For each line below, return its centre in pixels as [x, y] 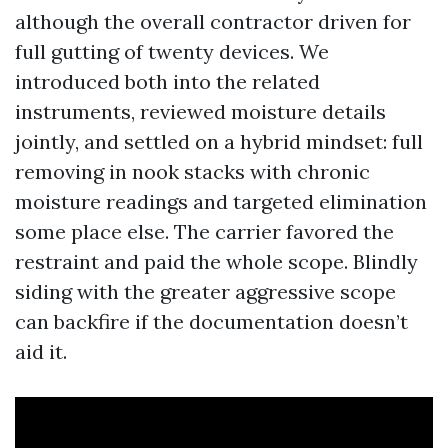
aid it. [41, 351]
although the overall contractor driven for [213, 21]
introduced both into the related [167, 81]
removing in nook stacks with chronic [192, 171]
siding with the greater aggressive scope [205, 291]
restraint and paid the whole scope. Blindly [216, 261]
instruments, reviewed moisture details [200, 111]
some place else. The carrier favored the [204, 231]
